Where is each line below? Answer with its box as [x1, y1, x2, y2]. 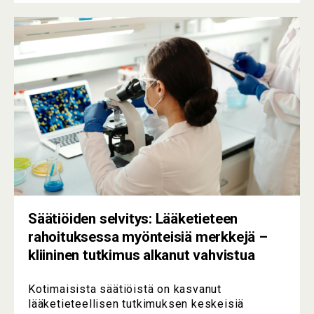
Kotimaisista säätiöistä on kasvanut [28, 282, 222, 296]
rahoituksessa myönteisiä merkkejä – [28, 228, 268, 245]
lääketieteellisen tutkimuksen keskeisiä [28, 297, 245, 311]
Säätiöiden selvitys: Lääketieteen [28, 210, 238, 227]
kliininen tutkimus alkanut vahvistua [28, 247, 255, 264]
